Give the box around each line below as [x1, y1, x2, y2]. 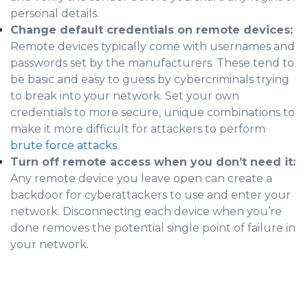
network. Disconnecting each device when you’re [10, 204, 282, 218]
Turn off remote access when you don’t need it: [10, 155, 296, 168]
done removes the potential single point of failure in [10, 221, 296, 234]
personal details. [10, 6, 99, 20]
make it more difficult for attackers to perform [10, 122, 265, 135]
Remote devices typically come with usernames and [10, 39, 295, 53]
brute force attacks [10, 138, 117, 152]
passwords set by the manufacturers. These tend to [10, 56, 294, 69]
